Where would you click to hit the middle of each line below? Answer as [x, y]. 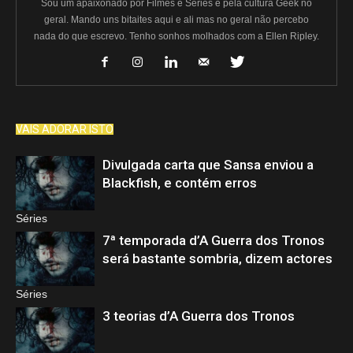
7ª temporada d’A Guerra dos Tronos [214, 241]
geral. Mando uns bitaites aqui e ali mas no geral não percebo [176, 20]
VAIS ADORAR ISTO [65, 130]
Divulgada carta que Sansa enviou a [208, 165]
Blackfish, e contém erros [180, 183]
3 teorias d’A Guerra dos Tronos [199, 316]
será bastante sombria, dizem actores [217, 259]
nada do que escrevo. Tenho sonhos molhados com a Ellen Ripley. [176, 37]
